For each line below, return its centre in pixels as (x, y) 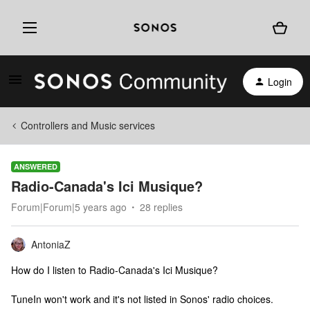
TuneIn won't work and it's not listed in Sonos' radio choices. (142, 299)
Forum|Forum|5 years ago (69, 207)
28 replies (161, 207)
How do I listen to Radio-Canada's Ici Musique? (115, 270)
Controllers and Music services (88, 125)
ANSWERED (36, 166)
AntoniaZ (51, 244)
